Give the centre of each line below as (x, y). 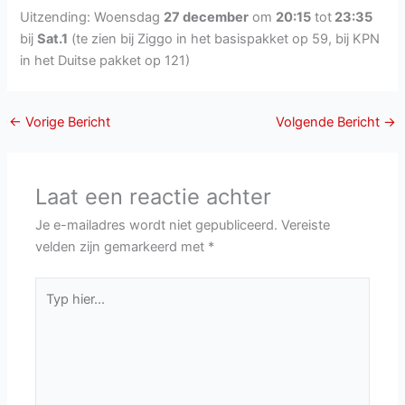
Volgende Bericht (330, 122)
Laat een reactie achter (154, 196)
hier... (51, 309)
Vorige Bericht (66, 122)
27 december (207, 18)
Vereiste (306, 225)
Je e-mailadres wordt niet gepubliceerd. (157, 225)
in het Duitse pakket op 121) (105, 61)
